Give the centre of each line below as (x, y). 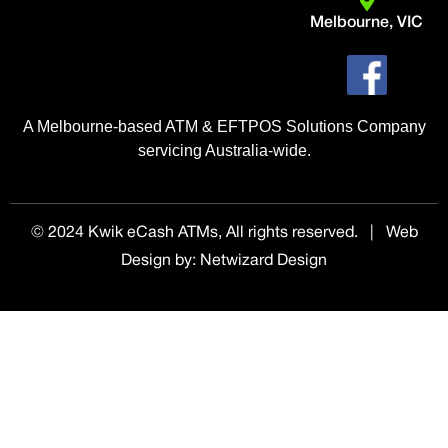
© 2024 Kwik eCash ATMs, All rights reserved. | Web (224, 232)
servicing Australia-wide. (224, 151)
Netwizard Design (263, 260)
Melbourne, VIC (367, 23)
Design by (156, 260)
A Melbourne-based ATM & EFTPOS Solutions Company (224, 127)
